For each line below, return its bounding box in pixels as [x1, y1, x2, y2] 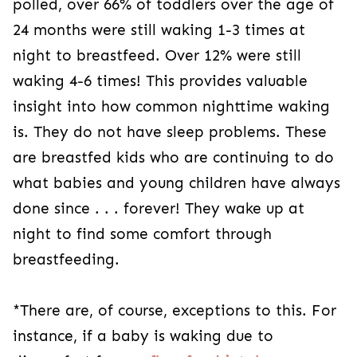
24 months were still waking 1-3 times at [13, 21, 305, 39]
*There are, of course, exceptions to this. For [13, 301, 336, 320]
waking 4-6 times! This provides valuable [13, 72, 308, 90]
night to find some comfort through [13, 225, 272, 243]
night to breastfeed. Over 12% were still [13, 46, 301, 65]
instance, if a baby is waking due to [13, 327, 273, 345]
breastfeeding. [13, 250, 120, 269]
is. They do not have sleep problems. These [13, 123, 327, 141]
